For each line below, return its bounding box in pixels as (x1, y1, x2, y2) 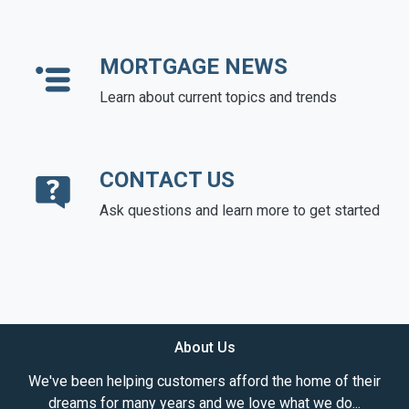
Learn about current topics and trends (100, 88, 337, 106)
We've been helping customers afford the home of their (28, 372, 381, 390)
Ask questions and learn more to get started (100, 201, 380, 219)
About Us (173, 338, 236, 356)
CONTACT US (100, 166, 235, 193)
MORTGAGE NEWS (100, 53, 288, 79)
